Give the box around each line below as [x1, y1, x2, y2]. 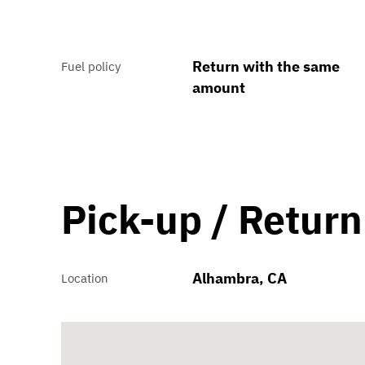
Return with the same [191, 57, 340, 77]
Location [61, 270, 109, 287]
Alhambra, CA [191, 269, 287, 288]
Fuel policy [61, 59, 121, 75]
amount [191, 78, 245, 98]
